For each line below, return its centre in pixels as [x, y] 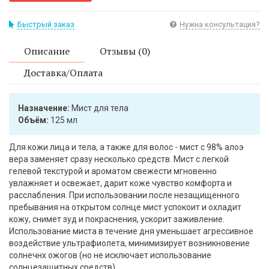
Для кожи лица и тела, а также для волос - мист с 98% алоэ [126, 147]
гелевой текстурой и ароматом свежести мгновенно [113, 171]
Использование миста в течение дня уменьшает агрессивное [131, 231]
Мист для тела [99, 108]
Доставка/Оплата [63, 73]
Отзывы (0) [125, 51]
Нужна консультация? [220, 25]
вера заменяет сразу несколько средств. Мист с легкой [119, 159]
